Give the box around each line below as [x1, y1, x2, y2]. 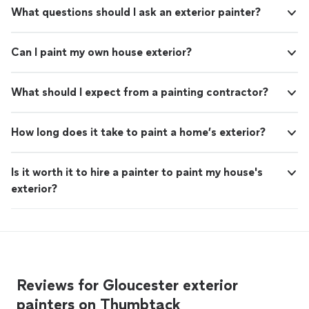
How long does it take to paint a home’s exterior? [11, 126, 266, 139]
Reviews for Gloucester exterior [17, 276, 238, 295]
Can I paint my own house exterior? [11, 46, 192, 59]
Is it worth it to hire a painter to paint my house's [11, 166, 263, 179]
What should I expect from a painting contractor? [11, 86, 268, 99]
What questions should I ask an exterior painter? [11, 6, 261, 19]
